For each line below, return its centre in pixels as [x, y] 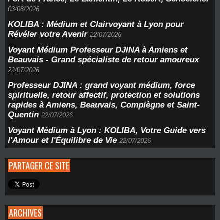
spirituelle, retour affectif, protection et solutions [104, 95]
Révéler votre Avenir [48, 34]
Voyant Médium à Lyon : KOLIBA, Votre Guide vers [107, 130]
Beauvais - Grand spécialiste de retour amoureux [103, 60]
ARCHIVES [25, 213]
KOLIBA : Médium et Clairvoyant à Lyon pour [96, 24]
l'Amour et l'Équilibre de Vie [62, 140]
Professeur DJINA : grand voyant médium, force [101, 85]
